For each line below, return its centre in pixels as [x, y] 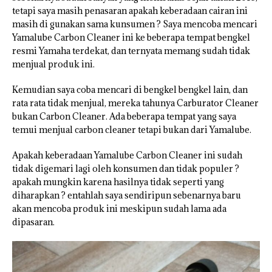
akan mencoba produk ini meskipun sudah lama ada [119, 209]
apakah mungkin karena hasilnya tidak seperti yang [118, 182]
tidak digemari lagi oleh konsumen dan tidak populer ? [126, 169]
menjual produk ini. [53, 64]
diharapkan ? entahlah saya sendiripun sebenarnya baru [127, 195]
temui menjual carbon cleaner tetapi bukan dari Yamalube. [132, 130]
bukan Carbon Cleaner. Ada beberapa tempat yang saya [124, 117]
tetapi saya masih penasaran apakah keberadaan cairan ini [130, 11]
